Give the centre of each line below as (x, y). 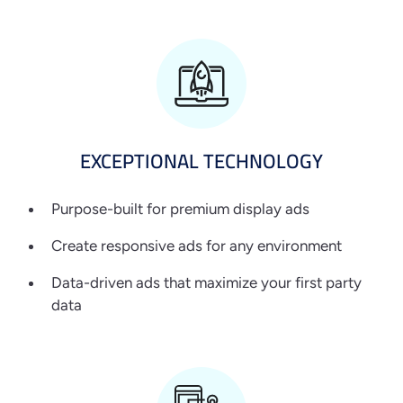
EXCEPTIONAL (139, 161)
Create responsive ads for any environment (197, 245)
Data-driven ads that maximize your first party (206, 282)
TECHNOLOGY (263, 161)
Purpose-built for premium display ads (180, 208)
